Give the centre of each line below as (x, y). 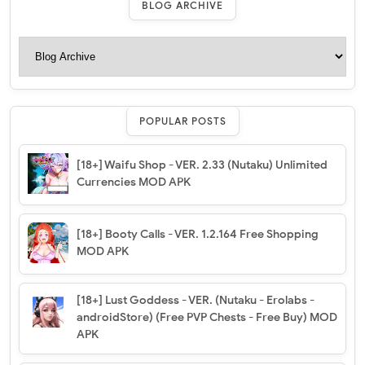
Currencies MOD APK (134, 182)
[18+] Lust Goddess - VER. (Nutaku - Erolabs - (196, 300)
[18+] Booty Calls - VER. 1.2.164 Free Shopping (198, 234)
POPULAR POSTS (182, 121)
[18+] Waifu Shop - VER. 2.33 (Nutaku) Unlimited (202, 165)
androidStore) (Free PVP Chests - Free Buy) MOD (207, 317)
